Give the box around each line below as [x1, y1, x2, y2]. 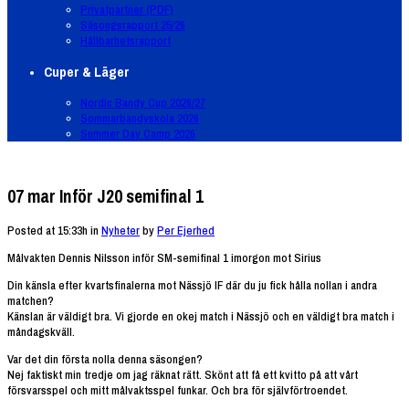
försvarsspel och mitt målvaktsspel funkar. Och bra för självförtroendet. [7, 382, 348, 398]
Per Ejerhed [157, 222, 215, 238]
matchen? [7, 292, 54, 309]
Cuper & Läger [44, 62, 130, 82]
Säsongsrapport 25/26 [80, 17, 185, 34]
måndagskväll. [7, 323, 75, 340]
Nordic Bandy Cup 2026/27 [80, 95, 205, 111]
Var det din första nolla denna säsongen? [7, 351, 203, 367]
